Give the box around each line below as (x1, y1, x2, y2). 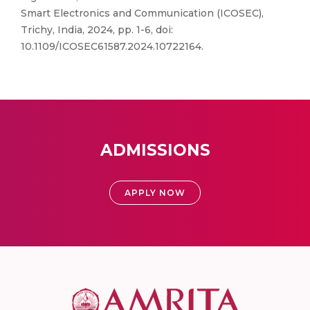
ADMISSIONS (100, 140, 210, 160)
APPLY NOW (125, 188, 185, 198)
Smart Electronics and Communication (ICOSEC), (21, 7, 264, 19)
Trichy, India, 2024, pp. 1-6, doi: (21, 24, 173, 36)
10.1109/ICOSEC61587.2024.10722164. (21, 40, 203, 53)
